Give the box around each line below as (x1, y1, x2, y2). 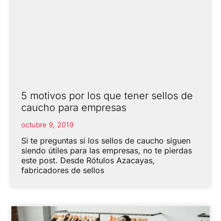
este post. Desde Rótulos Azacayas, (21, 155, 155, 166)
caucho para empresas (21, 102, 127, 114)
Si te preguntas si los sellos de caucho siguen (21, 136, 191, 146)
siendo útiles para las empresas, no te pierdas (21, 146, 192, 156)
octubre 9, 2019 (21, 120, 74, 129)
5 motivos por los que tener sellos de (21, 90, 193, 102)
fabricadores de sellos (21, 165, 105, 176)
